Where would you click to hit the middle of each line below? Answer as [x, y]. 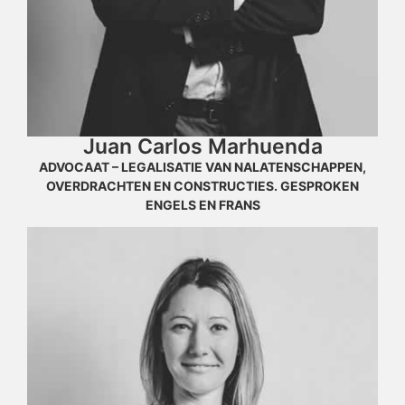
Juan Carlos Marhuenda [202, 146]
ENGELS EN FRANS [202, 204]
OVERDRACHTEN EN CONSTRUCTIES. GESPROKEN [202, 185]
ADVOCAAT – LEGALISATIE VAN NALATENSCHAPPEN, [202, 166]
